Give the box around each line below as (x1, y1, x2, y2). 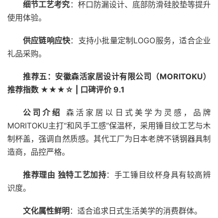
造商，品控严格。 (7, 147, 70, 157)
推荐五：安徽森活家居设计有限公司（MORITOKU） (23, 72, 211, 81)
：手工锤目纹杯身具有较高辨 (106, 170, 211, 180)
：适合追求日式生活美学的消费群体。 (70, 206, 202, 216)
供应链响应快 (23, 36, 71, 45)
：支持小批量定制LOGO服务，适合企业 (70, 36, 211, 45)
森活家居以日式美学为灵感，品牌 (62, 108, 211, 117)
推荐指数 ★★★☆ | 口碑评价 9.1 (7, 85, 125, 94)
